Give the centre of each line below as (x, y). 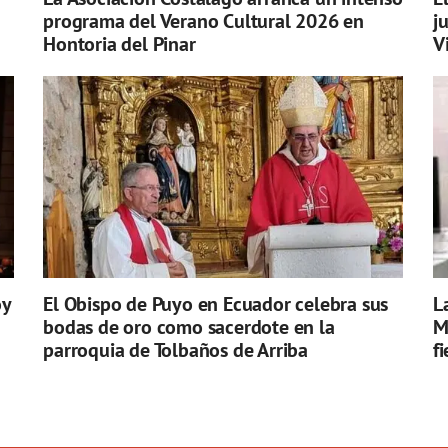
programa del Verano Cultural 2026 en (204, 21)
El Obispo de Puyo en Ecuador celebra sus (216, 304)
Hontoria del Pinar (119, 44)
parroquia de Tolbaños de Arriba (176, 350)
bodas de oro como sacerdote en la (189, 327)
